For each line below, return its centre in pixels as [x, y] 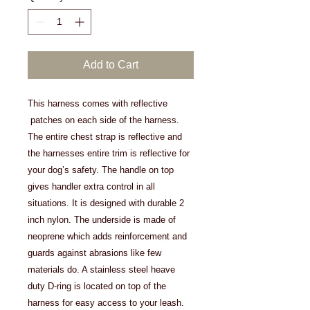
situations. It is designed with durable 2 [106, 203]
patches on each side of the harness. [103, 120]
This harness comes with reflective [98, 103]
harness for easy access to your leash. [106, 302]
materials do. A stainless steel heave [101, 269]
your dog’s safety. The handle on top [101, 170]
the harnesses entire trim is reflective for [109, 153]
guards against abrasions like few [94, 253]
